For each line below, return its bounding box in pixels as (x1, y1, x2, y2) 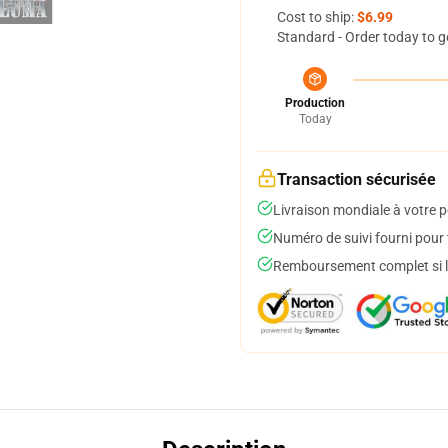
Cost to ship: (277, 9, 357, 25)
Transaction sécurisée (277, 170, 436, 189)
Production (285, 96, 345, 110)
